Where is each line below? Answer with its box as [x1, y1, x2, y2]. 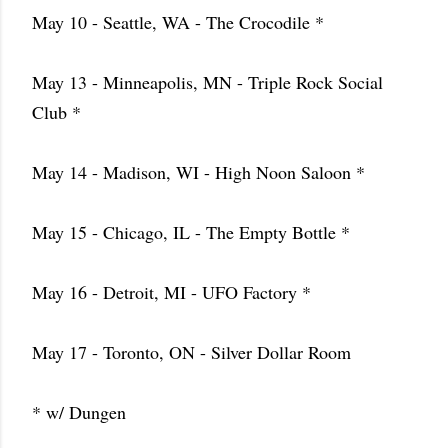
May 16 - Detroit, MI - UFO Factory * [32, 280, 311, 304]
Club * [32, 100, 81, 124]
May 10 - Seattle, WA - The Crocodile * [32, 10, 324, 34]
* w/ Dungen [32, 400, 126, 424]
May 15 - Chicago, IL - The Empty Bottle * [32, 220, 350, 244]
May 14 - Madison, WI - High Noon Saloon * [32, 160, 365, 184]
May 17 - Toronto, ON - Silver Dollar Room [32, 340, 351, 364]
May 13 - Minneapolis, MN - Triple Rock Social [32, 70, 383, 94]
